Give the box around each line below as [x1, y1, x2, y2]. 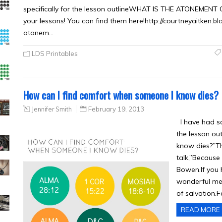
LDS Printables [32, 50, 78, 57]
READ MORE [180, 206, 220, 214]
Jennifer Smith [32, 105, 72, 113]
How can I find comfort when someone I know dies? [23, 87, 219, 103]
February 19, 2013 [88, 105, 144, 113]
